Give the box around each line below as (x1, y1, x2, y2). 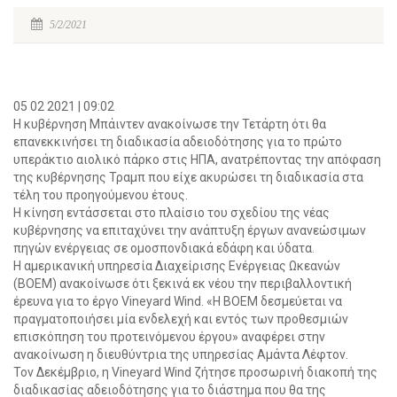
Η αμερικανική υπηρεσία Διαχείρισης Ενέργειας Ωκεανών (13, 259, 340, 273)
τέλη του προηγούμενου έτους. (13, 188, 188, 202)
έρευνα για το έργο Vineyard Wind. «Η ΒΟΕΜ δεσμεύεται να (13, 294, 342, 308)
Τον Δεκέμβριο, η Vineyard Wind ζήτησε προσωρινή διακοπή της (13, 365, 378, 379)
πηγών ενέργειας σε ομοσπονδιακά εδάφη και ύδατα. (13, 241, 315, 255)
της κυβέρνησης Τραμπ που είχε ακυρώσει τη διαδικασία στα (13, 170, 363, 184)
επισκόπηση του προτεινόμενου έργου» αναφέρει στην (13, 330, 325, 344)
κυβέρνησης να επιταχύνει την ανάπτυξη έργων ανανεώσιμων (13, 223, 366, 237)
